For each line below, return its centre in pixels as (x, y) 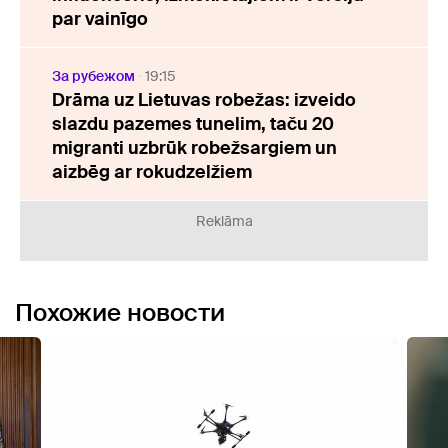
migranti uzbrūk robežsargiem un (194, 148)
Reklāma (224, 221)
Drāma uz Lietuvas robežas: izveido (204, 100)
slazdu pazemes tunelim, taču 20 (193, 124)
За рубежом (93, 76)
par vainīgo (100, 19)
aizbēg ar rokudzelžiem (152, 172)
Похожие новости (120, 312)
